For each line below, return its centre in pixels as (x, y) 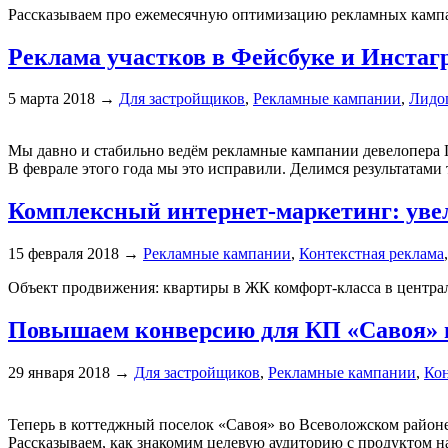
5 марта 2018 (51, 99)
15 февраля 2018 (63, 254)
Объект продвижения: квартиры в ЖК (141, 288)
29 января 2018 (59, 373)
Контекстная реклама (371, 254)
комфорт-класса (327, 288)
